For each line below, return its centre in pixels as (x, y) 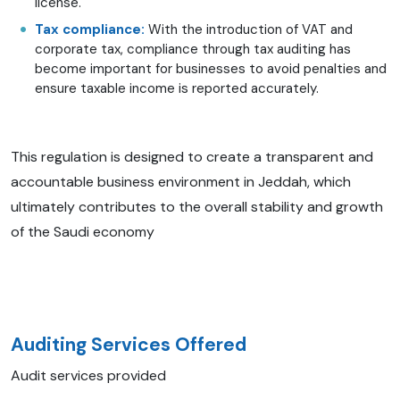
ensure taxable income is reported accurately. (177, 88)
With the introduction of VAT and (250, 29)
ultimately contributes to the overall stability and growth (197, 206)
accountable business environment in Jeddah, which (181, 181)
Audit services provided (88, 375)
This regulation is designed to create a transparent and (192, 156)
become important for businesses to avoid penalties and (211, 68)
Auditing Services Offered (129, 344)
